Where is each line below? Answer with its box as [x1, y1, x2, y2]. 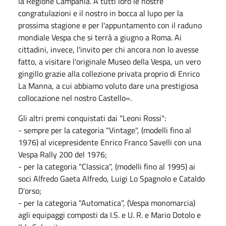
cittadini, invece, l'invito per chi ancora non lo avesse [18, 43, 199, 55]
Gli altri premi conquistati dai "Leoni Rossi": [18, 111, 166, 124]
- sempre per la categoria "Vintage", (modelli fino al [18, 124, 191, 136]
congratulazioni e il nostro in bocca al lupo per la [18, 7, 183, 19]
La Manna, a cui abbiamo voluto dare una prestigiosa [18, 79, 198, 92]
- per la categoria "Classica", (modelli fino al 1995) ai [18, 160, 195, 173]
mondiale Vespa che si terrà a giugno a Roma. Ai [18, 31, 182, 43]
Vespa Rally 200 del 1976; [18, 148, 107, 160]
